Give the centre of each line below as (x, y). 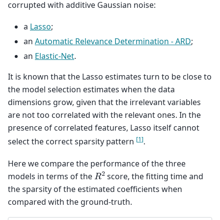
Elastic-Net (55, 56)
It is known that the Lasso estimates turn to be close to (110, 77)
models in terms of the (51, 176)
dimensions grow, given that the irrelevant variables (104, 102)
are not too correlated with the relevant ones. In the (104, 115)
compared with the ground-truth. (70, 202)
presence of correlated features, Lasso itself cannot (104, 128)
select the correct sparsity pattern (72, 142)
